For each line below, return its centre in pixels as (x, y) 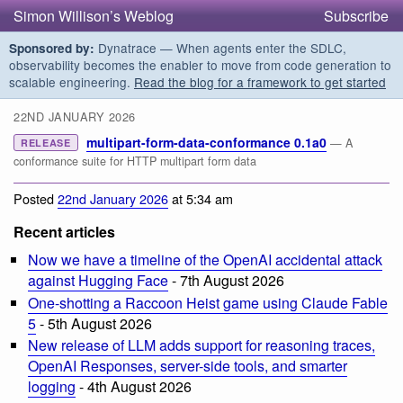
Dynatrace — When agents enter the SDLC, (220, 48)
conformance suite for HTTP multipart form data (135, 161)
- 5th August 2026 (94, 323)
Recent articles (64, 231)
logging (52, 387)
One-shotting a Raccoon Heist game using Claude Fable (208, 302)
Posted (36, 198)
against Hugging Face (98, 280)
